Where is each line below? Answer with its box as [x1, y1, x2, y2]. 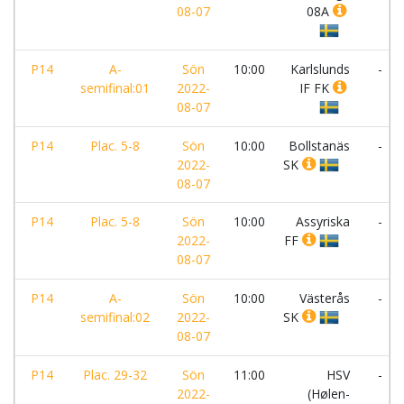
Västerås [299, 289, 350, 307]
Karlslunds [290, 60, 350, 78]
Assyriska [296, 213, 350, 230]
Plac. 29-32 [83, 366, 147, 383]
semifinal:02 [80, 308, 150, 326]
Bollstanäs [289, 137, 350, 154]
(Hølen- [308, 385, 350, 402]
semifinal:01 [80, 79, 150, 96]
